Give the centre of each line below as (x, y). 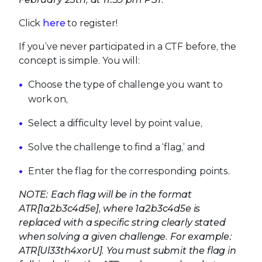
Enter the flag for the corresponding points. (129, 171)
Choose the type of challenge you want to (125, 84)
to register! (91, 23)
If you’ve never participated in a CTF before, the (128, 46)
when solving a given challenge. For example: (125, 236)
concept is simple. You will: (79, 60)
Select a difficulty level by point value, (115, 123)
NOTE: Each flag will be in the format (106, 194)
